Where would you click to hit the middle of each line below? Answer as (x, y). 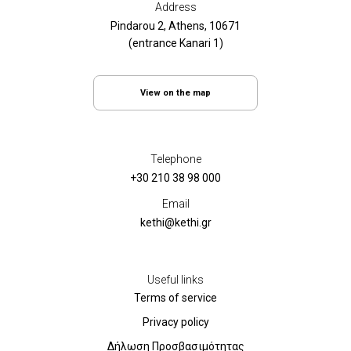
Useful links (175, 280)
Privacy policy (175, 322)
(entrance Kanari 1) (175, 43)
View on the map (175, 93)
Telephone (175, 159)
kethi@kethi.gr (175, 223)
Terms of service (175, 298)
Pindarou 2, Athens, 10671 (175, 26)
